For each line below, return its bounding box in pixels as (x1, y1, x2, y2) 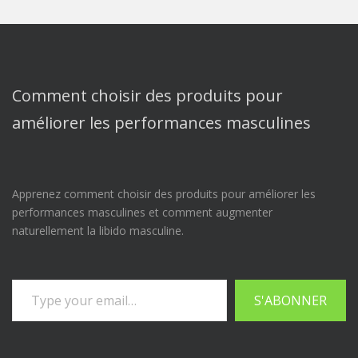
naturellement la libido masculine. (12, 223, 184, 239)
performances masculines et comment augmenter (12, 205, 272, 221)
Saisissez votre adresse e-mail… (11, 271, 46, 287)
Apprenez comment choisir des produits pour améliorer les (12, 186, 316, 202)
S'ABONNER (254, 292, 327, 310)
